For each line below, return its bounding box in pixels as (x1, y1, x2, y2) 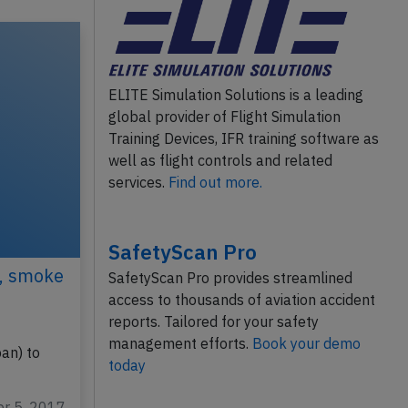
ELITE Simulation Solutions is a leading (107, 86, 363, 105)
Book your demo (251, 334, 361, 353)
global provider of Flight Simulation (107, 107, 341, 127)
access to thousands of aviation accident (107, 291, 375, 310)
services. (107, 173, 168, 192)
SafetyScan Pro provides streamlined (107, 269, 352, 288)
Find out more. (168, 173, 262, 192)
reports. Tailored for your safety (107, 312, 319, 331)
